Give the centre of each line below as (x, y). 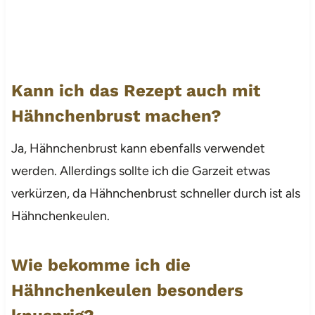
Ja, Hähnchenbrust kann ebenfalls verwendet (138, 148)
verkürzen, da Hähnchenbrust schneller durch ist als (155, 193)
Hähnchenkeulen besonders (127, 290)
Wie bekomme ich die (101, 265)
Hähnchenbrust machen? (116, 116)
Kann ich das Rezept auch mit (135, 90)
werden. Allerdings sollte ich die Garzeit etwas (140, 171)
